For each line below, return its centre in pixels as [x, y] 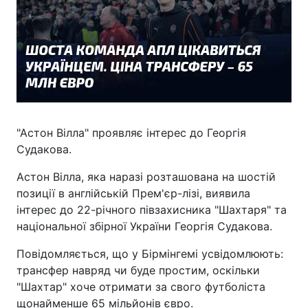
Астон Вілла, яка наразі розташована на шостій [146, 177]
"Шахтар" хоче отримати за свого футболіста [141, 287]
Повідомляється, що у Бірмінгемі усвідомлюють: [150, 254]
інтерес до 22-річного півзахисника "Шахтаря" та [152, 210]
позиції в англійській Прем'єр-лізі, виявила [133, 194]
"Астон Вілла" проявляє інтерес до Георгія [131, 133]
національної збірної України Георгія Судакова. [144, 227]
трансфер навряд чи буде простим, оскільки [138, 271]
